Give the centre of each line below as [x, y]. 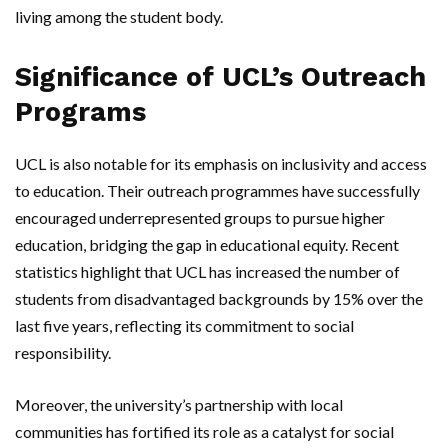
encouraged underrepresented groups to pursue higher [200, 218]
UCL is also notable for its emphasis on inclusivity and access [221, 164]
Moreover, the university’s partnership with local [179, 405]
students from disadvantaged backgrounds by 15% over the [219, 299]
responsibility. [63, 353]
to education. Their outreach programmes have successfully [217, 191]
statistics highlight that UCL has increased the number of [207, 272]
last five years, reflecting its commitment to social [184, 326]
